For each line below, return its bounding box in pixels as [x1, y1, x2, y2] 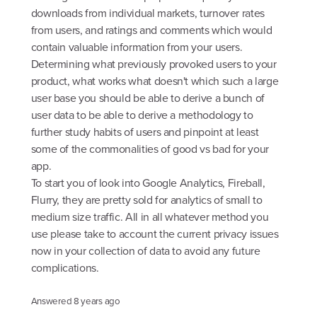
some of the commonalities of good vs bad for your [30, 141, 269, 157]
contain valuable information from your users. [30, 39, 243, 55]
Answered [30, 294, 74, 307]
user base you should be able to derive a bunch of [30, 90, 265, 106]
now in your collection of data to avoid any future [30, 243, 260, 259]
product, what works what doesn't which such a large [30, 73, 279, 89]
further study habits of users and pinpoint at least [30, 124, 259, 140]
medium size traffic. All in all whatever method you [30, 209, 269, 225]
